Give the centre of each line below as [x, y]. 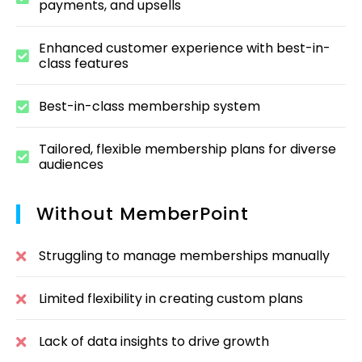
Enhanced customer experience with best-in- [184, 48]
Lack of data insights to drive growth [154, 342]
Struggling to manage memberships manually [184, 256]
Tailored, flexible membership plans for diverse [187, 149]
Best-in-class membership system [149, 107]
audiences [71, 165]
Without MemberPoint [143, 214]
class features [83, 64]
